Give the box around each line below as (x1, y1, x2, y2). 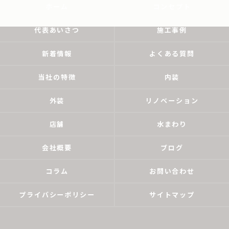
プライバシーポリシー (18, 190, 96, 199)
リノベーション (145, 96, 199, 105)
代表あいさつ (34, 25, 80, 35)
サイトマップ (149, 190, 195, 199)
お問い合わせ (149, 166, 195, 176)
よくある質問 (149, 49, 195, 58)
